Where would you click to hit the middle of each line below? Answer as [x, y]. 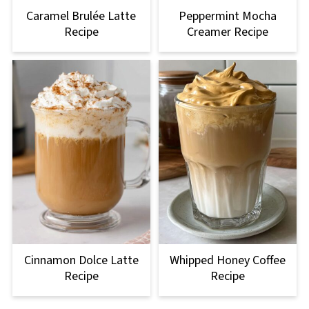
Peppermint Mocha [228, 17]
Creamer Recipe [228, 32]
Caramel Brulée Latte [81, 17]
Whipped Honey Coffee [228, 261]
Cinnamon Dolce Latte [81, 261]
